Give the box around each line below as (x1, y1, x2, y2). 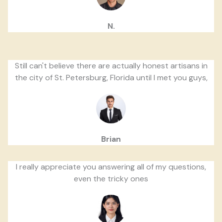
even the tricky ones (74, 173, 148, 184)
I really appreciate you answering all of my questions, (16, 162, 206, 172)
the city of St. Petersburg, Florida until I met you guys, (14, 72, 208, 83)
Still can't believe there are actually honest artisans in (14, 60, 208, 71)
